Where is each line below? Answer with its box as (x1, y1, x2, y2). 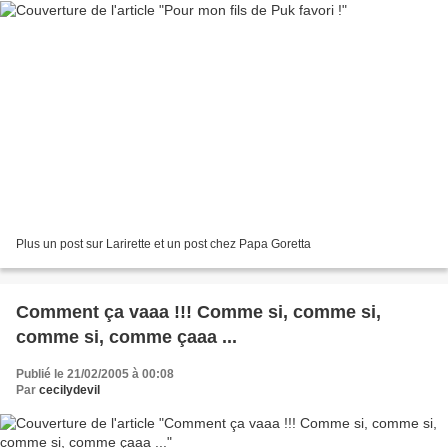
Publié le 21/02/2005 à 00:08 (16, 367, 174, 382)
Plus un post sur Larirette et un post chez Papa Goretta (16, 237, 311, 252)
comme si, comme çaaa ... (16, 327, 237, 348)
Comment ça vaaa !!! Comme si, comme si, (16, 302, 381, 323)
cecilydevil (39, 383, 100, 398)
